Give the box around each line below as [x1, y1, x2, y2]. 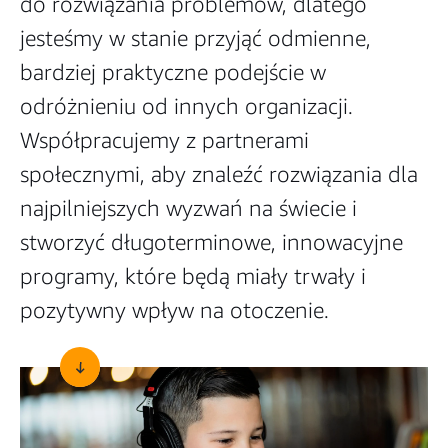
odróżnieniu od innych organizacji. [20, 93, 353, 119]
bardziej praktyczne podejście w [20, 59, 326, 85]
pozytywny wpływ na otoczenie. [20, 297, 329, 323]
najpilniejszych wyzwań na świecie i [20, 195, 357, 221]
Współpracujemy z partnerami [20, 127, 309, 153]
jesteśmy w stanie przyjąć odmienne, [20, 25, 371, 51]
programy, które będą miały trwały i [20, 263, 366, 289]
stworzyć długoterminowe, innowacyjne [20, 229, 403, 255]
